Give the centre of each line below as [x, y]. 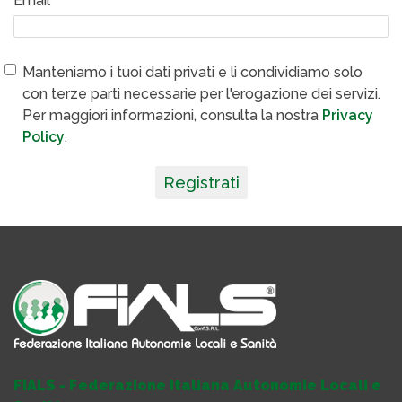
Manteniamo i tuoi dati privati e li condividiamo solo [192, 72]
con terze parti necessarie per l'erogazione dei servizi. [201, 94]
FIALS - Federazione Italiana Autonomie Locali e [197, 385]
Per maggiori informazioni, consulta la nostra [172, 115]
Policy [44, 137]
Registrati [201, 183]
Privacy [348, 115]
